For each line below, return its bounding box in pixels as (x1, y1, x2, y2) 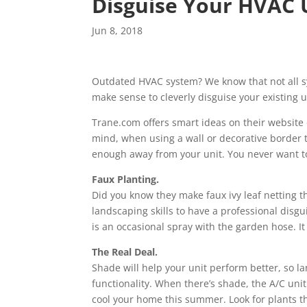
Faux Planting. (92, 173, 160, 186)
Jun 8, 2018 (92, 24, 143, 38)
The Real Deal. (92, 245, 158, 259)
